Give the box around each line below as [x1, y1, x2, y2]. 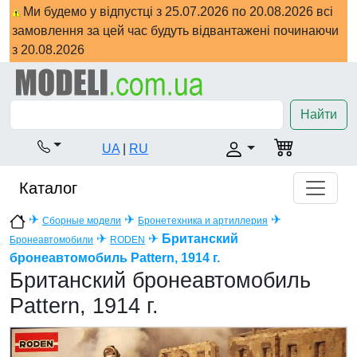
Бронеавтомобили [10, 234, 93, 246]
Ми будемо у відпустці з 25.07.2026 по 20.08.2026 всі [20, 5, 333, 18]
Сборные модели [42, 215, 121, 227]
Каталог [19, 179, 77, 198]
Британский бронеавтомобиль [10, 269, 311, 293]
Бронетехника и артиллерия [138, 215, 268, 227]
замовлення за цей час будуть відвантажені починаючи [12, 24, 339, 37]
